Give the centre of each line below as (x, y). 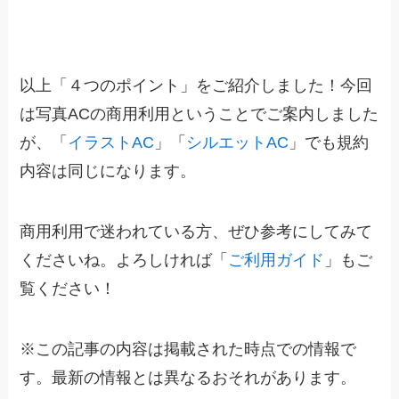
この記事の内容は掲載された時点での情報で (196, 349)
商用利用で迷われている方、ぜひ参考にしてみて (196, 232)
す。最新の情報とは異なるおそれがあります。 (188, 377)
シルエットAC (238, 143)
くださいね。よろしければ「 (124, 261)
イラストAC (111, 143)
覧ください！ (68, 289)
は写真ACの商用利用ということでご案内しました (199, 114)
